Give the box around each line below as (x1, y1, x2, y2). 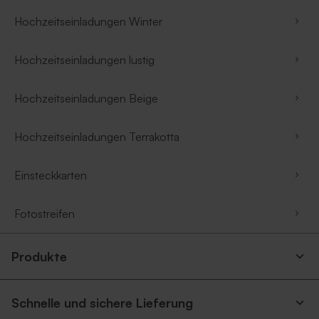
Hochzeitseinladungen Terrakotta (14, 129, 179, 144)
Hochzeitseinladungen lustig (14, 52, 155, 67)
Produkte (11, 248, 67, 264)
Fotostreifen (14, 206, 75, 221)
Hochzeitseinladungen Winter (14, 14, 162, 28)
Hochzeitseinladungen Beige (14, 90, 158, 105)
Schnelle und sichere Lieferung (11, 294, 193, 310)
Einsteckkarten (14, 167, 87, 182)
